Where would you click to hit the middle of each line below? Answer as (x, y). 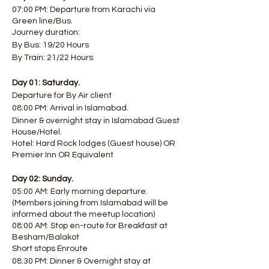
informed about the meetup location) (83, 214)
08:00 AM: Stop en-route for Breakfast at (90, 226)
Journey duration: (47, 32)
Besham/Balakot (46, 237)
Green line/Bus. (43, 21)
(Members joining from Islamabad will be (90, 203)
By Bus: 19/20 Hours (51, 45)
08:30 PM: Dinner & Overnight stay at (81, 261)
